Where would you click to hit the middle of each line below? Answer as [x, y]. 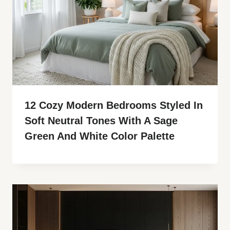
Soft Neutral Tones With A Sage [101, 120]
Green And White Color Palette [100, 136]
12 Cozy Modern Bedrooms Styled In [114, 105]
